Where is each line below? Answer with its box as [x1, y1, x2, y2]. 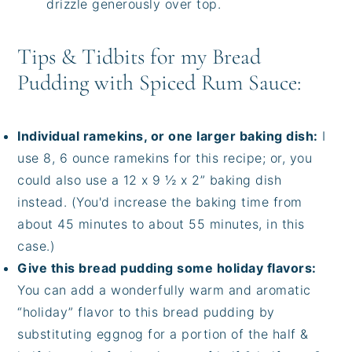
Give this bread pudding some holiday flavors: [17, 260, 317, 277]
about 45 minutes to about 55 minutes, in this [17, 216, 305, 233]
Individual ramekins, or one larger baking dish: [17, 128, 318, 145]
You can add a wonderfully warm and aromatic [17, 282, 311, 299]
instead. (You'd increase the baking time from [17, 194, 302, 211]
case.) [17, 238, 56, 255]
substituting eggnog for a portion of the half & [17, 326, 309, 343]
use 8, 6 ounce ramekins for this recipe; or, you [17, 150, 313, 167]
